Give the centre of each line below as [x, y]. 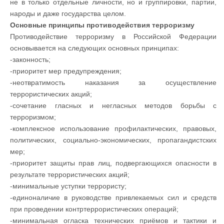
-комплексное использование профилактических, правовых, [113, 128]
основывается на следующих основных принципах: [94, 48]
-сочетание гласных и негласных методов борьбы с [113, 105]
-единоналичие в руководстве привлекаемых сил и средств [113, 197]
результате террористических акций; [70, 174]
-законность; [30, 59]
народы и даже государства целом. [68, 13]
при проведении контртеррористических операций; [94, 209]
